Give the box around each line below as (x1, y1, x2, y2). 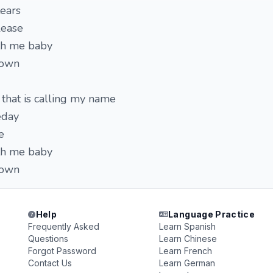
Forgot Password (28, 246, 97, 256)
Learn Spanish (158, 221, 216, 232)
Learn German (158, 258, 215, 268)
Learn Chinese (158, 233, 217, 244)
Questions (28, 233, 69, 244)
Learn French (158, 246, 212, 256)
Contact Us (28, 258, 73, 268)
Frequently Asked (28, 221, 100, 232)
